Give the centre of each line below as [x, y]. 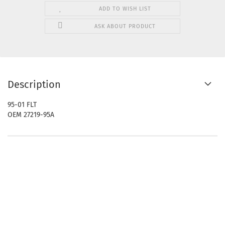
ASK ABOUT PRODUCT [125, 27]
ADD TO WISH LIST [125, 9]
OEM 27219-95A [31, 115]
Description [34, 85]
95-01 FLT [22, 105]
